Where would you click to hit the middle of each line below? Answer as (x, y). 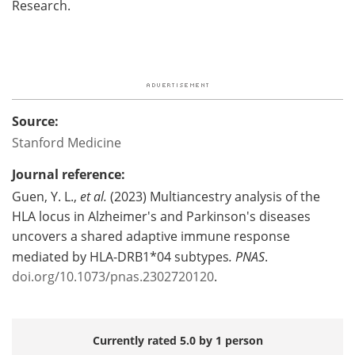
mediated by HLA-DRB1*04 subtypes (120, 256)
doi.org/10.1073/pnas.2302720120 (113, 276)
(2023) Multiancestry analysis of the (214, 196)
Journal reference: (69, 174)
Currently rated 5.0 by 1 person (177, 340)
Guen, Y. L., (46, 196)
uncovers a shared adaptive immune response (151, 236)
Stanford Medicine (67, 142)
